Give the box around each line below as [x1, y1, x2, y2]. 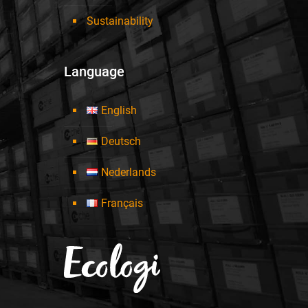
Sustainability [87, 14, 153, 28]
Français [100, 197, 143, 210]
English [100, 104, 137, 118]
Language [64, 63, 124, 80]
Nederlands [100, 166, 156, 179]
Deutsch [100, 135, 141, 148]
